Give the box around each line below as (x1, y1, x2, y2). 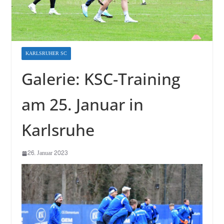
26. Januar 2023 (27, 147, 68, 159)
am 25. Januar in (21, 93, 143, 115)
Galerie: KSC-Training (21, 68, 180, 90)
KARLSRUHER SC (25, 49, 67, 58)
